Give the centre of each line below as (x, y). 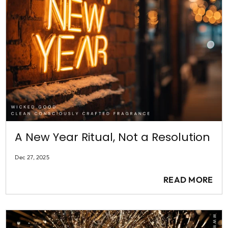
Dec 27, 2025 (32, 158)
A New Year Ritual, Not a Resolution (113, 137)
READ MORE (188, 180)
